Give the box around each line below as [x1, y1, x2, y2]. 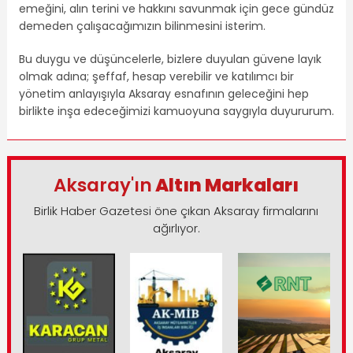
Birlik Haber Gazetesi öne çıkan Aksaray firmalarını [34, 203, 319, 220]
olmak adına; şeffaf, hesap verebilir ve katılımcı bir [18, 69, 294, 85]
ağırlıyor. [152, 220, 200, 237]
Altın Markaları [152, 173, 299, 199]
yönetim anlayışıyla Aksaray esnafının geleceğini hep [18, 86, 309, 102]
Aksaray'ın [54, 173, 153, 199]
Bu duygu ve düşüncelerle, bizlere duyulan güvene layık [18, 51, 321, 68]
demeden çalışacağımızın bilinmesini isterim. [18, 18, 266, 35]
